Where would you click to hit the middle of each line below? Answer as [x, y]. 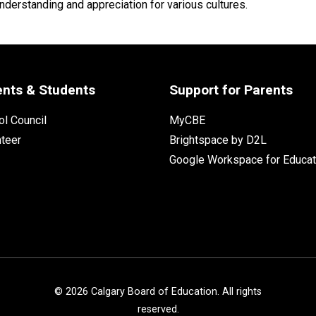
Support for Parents [231, 90]
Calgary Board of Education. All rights [175, 291]
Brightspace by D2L [218, 140]
